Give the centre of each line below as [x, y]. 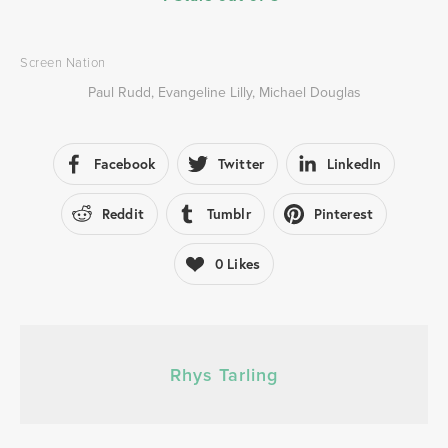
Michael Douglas [309, 92]
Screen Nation [63, 62]
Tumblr [228, 214]
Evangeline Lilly [204, 92]
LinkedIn [354, 164]
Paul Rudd [119, 92]
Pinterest [343, 214]
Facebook [124, 164]
